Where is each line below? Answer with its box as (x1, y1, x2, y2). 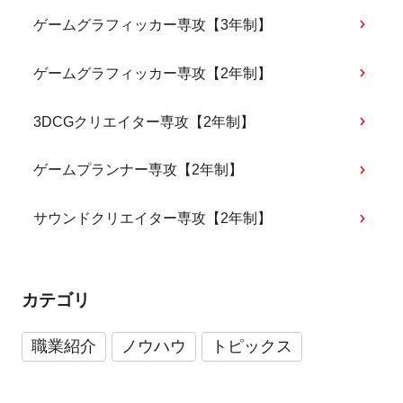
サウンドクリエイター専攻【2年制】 (33, 210, 273, 227)
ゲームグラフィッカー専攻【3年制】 (33, 16, 273, 32)
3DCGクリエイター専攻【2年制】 (33, 113, 255, 130)
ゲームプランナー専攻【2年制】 (33, 162, 244, 178)
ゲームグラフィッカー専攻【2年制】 (33, 65, 273, 81)
